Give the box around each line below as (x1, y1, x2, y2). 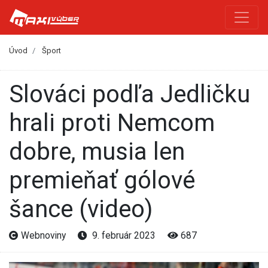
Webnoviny (19, 229, 68, 241)
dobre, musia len (9, 137, 185, 166)
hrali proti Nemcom (9, 108, 215, 137)
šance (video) (9, 194, 153, 223)
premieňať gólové (9, 166, 195, 194)
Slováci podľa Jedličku (9, 80, 23, 108)
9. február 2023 (87, 229, 158, 241)
